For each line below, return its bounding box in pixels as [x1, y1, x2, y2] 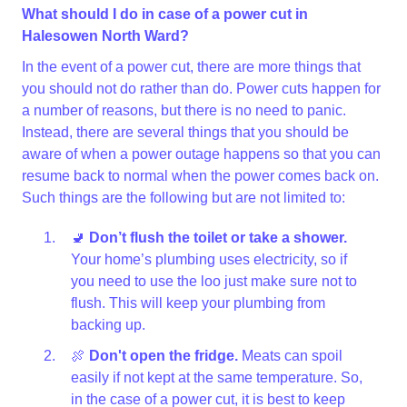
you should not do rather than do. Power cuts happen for [22, 81, 381, 96]
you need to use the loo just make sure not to [71, 273, 357, 289]
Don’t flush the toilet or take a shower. [85, 230, 347, 245]
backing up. [71, 317, 145, 333]
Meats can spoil [238, 348, 342, 363]
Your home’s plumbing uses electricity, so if [71, 252, 347, 267]
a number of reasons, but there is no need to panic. [22, 103, 346, 118]
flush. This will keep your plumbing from [71, 295, 325, 311]
